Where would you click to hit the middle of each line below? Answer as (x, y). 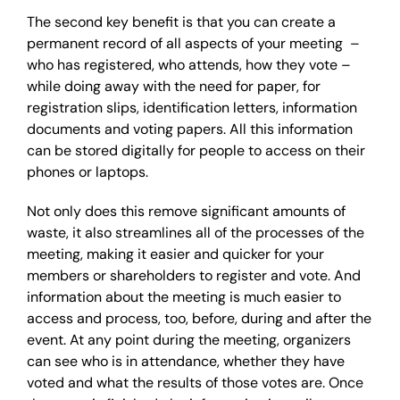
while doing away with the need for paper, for (174, 86)
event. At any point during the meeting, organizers (189, 340)
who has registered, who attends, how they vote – (189, 65)
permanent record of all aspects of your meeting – (193, 43)
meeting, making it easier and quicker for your (175, 254)
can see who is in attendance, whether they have (186, 361)
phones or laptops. (87, 172)
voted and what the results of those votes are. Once (195, 383)
